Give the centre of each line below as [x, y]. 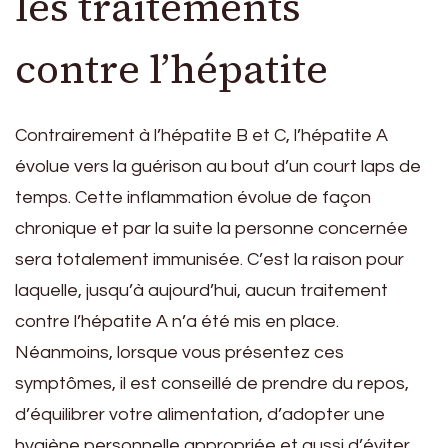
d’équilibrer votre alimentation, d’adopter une [200, 415]
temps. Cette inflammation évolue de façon [193, 198]
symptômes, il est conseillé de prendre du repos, [212, 384]
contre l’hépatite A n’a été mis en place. [177, 322]
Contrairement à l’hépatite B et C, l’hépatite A [201, 136]
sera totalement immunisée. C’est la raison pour [209, 260]
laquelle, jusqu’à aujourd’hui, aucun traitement [201, 291]
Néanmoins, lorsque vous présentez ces [179, 353]
